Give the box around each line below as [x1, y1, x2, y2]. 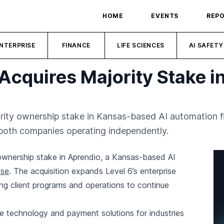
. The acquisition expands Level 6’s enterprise [9, 166, 176, 176]
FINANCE [61, 41, 90, 49]
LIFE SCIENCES [117, 41, 164, 49]
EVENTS [151, 12, 178, 19]
